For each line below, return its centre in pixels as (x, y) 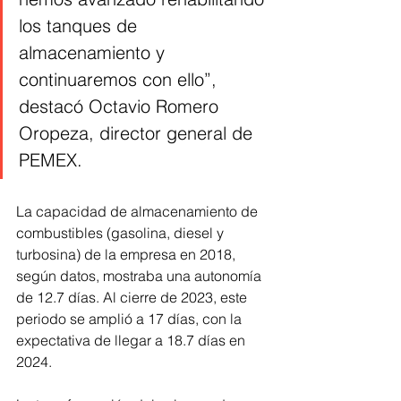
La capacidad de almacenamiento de (139, 212)
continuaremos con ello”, (120, 80)
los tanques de (81, 26)
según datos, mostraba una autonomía (141, 276)
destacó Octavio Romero (121, 107)
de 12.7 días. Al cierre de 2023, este (133, 298)
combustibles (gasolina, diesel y (122, 233)
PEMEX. (51, 160)
